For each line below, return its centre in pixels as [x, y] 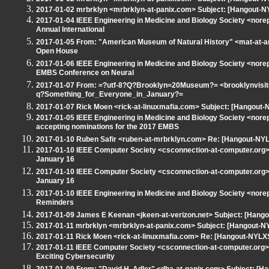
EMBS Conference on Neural [85, 74]
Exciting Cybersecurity [75, 257]
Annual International [70, 30]
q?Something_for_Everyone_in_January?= [110, 95]
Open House [57, 52]
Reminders [55, 203]
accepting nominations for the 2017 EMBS [107, 128]
